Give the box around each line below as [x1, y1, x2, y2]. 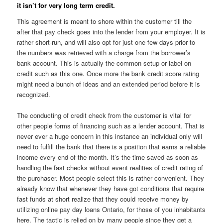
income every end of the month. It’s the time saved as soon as [17, 152, 199, 162]
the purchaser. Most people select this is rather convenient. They [17, 173, 205, 183]
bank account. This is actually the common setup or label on [17, 58, 192, 68]
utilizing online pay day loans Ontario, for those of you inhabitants [17, 205, 206, 215]
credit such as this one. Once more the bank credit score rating [17, 68, 200, 78]
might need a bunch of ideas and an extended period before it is [17, 79, 201, 89]
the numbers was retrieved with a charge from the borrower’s [17, 47, 191, 57]
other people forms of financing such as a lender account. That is [17, 121, 205, 131]
